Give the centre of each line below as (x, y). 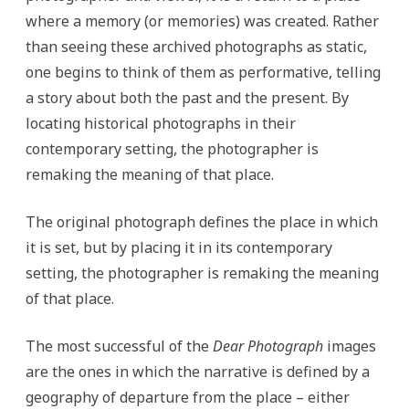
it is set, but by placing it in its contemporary (179, 247)
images (351, 346)
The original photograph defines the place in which (202, 222)
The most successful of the (119, 346)
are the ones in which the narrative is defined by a (198, 372)
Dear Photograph (270, 346)
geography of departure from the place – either (188, 397)
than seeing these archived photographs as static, (196, 47)
